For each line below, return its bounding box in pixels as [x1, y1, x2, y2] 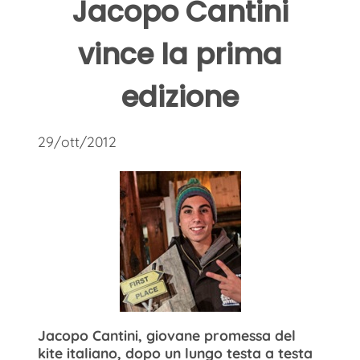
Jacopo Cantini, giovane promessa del [38, 325, 296, 344]
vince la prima [78, 35, 282, 75]
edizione [121, 77, 239, 117]
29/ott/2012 [38, 132, 117, 150]
